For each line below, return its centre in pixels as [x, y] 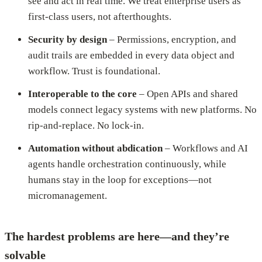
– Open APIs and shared [187, 94]
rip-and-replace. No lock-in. [86, 126]
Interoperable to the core [82, 94]
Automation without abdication [95, 149]
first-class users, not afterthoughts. [100, 17]
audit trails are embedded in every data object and [131, 56]
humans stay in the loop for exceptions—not [120, 180]
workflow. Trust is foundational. [94, 71]
